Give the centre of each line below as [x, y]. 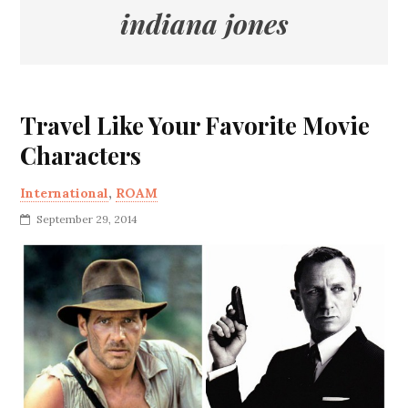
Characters [81, 155]
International [65, 193]
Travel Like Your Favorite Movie [195, 125]
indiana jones [204, 24]
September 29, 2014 [87, 219]
